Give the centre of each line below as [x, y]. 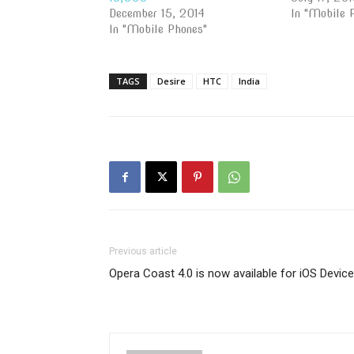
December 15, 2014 [157, 13]
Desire [171, 81]
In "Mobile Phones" [158, 29]
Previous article [143, 251]
